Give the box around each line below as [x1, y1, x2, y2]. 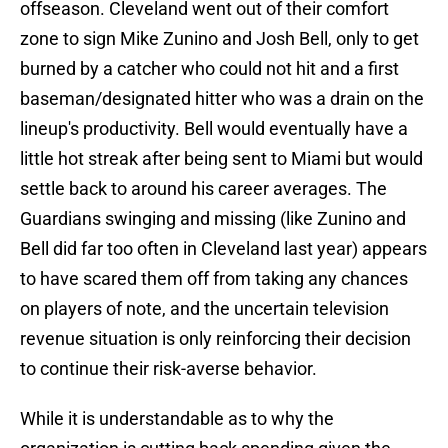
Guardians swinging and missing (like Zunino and [20, 208, 406, 230]
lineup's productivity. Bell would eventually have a [20, 118, 408, 140]
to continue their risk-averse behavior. [20, 358, 317, 380]
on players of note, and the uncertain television [20, 298, 389, 320]
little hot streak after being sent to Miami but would [20, 148, 423, 170]
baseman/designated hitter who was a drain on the [20, 88, 424, 110]
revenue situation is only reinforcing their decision [20, 328, 411, 350]
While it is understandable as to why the [20, 408, 334, 430]
